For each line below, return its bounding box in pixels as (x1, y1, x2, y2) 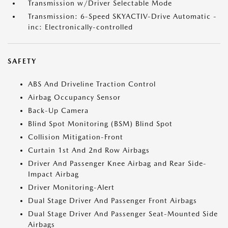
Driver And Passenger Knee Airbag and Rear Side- (28, 159, 207, 167)
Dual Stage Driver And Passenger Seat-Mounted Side (28, 210, 218, 218)
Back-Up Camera (28, 106, 89, 115)
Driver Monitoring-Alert (28, 183, 115, 191)
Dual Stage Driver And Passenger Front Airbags (28, 196, 197, 205)
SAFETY (8, 57, 37, 65)
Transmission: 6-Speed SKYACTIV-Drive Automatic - (28, 12, 217, 20)
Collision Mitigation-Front (28, 133, 123, 141)
